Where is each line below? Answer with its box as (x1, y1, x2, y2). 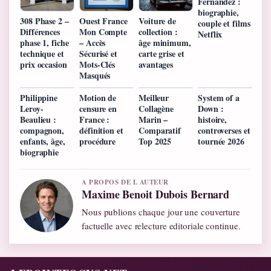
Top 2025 (139, 134, 172, 148)
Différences (20, 25, 60, 38)
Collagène (139, 102, 174, 115)
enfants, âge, (20, 134, 65, 148)
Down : (198, 102, 224, 115)
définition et (79, 123, 123, 137)
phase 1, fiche (20, 36, 69, 49)
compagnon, (20, 123, 65, 137)
